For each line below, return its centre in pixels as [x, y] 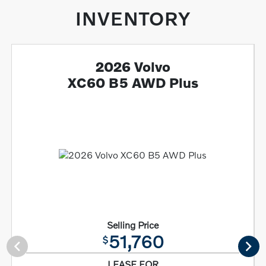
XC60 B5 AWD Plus [133, 83]
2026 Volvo [133, 67]
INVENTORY [133, 18]
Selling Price [133, 225]
